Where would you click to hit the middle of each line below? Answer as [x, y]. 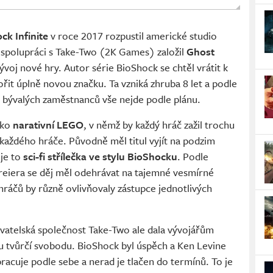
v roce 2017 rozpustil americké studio [133, 36]
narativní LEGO [48, 125]
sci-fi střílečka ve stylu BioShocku [100, 157]
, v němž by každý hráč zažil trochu [159, 125]
